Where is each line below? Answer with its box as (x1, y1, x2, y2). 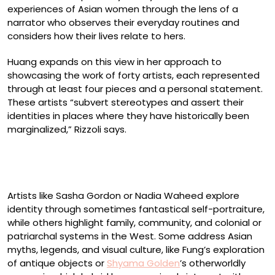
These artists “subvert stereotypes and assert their (7, 95, 244, 109)
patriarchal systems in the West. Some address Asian (7, 230, 252, 242)
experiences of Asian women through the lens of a (7, 2, 238, 15)
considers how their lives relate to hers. (7, 29, 185, 42)
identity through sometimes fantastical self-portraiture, (7, 203, 265, 215)
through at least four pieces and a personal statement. (7, 82, 263, 95)
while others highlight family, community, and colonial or (7, 216, 261, 229)
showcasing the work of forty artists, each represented (7, 68, 260, 82)
